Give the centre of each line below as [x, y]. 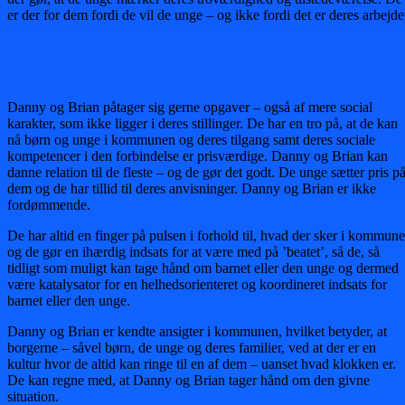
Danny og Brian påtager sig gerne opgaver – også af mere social [190, 107]
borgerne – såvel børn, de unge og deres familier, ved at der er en [192, 347]
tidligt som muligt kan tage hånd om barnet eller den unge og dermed [203, 268]
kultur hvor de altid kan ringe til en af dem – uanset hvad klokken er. [202, 363]
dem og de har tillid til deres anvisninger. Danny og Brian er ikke [192, 188]
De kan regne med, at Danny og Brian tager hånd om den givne [188, 380]
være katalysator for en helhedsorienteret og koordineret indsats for [197, 284]
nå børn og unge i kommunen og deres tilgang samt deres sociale [191, 139]
